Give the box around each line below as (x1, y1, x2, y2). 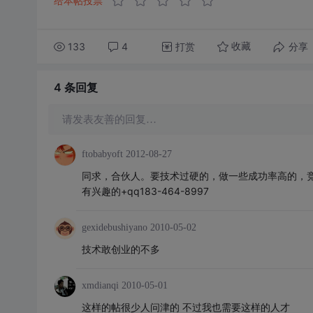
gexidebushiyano (81, 222, 147, 233)
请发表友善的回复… (61, 114, 156, 125)
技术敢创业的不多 (81, 243, 160, 255)
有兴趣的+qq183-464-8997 (81, 185, 209, 197)
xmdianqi (81, 280, 119, 291)
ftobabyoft (81, 149, 123, 159)
